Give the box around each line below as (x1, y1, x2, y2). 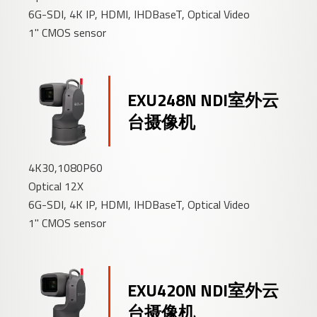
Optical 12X (28, 178, 84, 195)
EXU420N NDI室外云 (127, 277, 279, 304)
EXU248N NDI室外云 (127, 87, 279, 113)
